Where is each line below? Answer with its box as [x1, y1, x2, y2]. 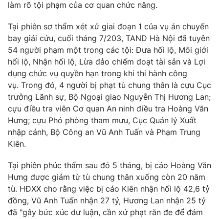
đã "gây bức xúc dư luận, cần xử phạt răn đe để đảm [8, 207, 203, 217]
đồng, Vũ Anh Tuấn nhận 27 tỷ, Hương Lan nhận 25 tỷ [8, 196, 206, 205]
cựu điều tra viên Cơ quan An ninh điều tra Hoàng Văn [8, 104, 208, 113]
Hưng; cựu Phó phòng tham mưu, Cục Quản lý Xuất [8, 115, 197, 125]
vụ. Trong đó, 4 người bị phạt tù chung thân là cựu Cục [8, 80, 211, 90]
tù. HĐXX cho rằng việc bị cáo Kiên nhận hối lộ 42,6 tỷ [8, 184, 210, 194]
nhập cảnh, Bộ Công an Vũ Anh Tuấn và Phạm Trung [8, 127, 200, 137]
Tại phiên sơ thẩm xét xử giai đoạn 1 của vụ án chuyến [8, 22, 209, 31]
